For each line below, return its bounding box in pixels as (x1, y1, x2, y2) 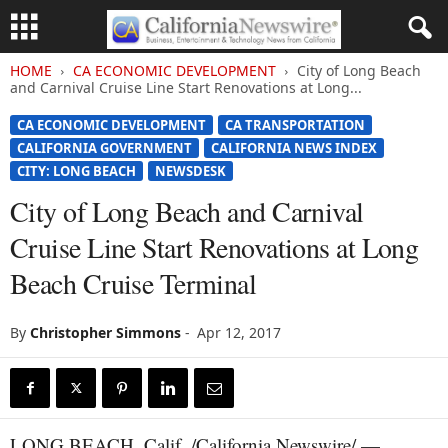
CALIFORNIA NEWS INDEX (211, 139, 377, 157)
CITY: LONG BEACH (17, 162, 136, 180)
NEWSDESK (155, 162, 226, 180)
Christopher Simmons (30, 323, 181, 342)
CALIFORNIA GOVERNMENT (17, 139, 192, 157)
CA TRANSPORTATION (225, 116, 365, 134)
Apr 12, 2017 (197, 323, 281, 342)
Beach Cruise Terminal (10, 264, 257, 302)
